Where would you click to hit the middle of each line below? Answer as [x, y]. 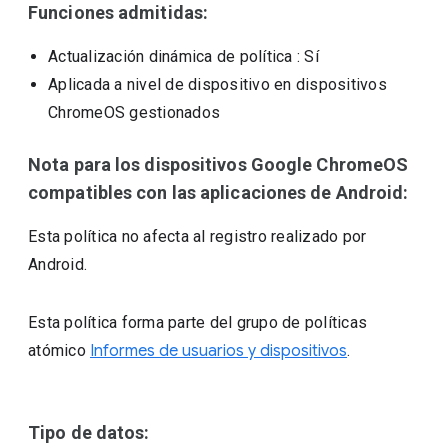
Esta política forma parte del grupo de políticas [198, 322]
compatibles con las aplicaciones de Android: [218, 192]
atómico [59, 350]
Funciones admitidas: [118, 12]
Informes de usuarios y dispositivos [219, 351]
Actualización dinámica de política [170, 56]
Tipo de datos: [89, 432]
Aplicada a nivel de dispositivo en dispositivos [217, 84]
